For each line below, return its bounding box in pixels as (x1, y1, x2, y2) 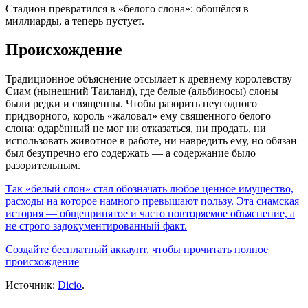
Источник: (5, 279, 58, 291)
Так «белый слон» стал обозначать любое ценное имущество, (5, 183, 294, 195)
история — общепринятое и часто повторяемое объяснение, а (5, 208, 295, 220)
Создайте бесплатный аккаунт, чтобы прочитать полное (5, 243, 268, 256)
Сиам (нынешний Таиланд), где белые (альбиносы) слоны (5, 85, 278, 98)
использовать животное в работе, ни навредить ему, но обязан (5, 135, 297, 147)
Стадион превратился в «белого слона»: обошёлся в (5, 2, 249, 14)
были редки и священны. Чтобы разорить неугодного (5, 98, 257, 110)
